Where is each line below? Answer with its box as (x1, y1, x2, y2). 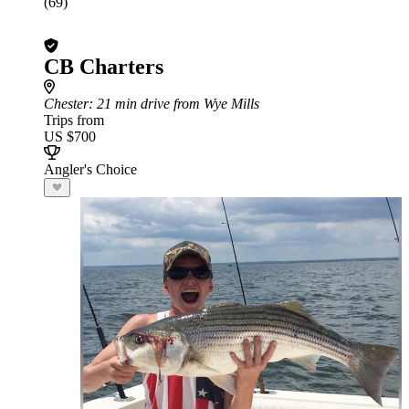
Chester (44, 96, 89, 111)
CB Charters (44, 55, 163, 79)
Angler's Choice (44, 162, 137, 177)
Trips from (44, 112, 104, 128)
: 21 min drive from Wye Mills (89, 96, 259, 111)
